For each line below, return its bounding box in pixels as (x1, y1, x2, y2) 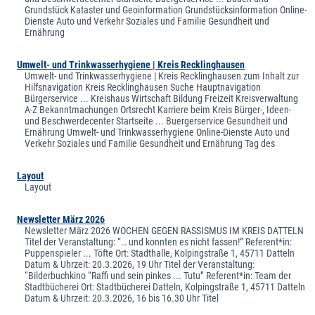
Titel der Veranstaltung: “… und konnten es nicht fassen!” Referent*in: (25, 236, 292, 247)
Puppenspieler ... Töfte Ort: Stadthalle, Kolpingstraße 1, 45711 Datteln (25, 247, 295, 259)
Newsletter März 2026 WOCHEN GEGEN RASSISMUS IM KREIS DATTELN (25, 224, 304, 236)
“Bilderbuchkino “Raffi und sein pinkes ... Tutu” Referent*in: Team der (25, 269, 292, 281)
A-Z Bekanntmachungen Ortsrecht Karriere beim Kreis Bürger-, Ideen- (25, 103, 292, 115)
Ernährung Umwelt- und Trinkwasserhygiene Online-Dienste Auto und (25, 126, 290, 138)
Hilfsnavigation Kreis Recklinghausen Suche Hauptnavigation (25, 81, 262, 93)
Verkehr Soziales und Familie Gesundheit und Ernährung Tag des (25, 137, 276, 149)
